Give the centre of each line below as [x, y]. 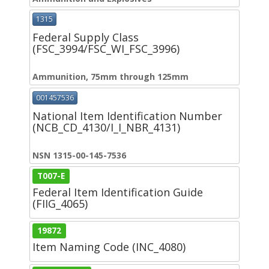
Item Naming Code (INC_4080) [109, 246]
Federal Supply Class [86, 38]
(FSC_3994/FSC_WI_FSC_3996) [106, 49]
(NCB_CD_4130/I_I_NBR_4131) [106, 127]
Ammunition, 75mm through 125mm [110, 77]
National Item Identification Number [127, 116]
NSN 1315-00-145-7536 [79, 155]
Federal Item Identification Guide [118, 192]
